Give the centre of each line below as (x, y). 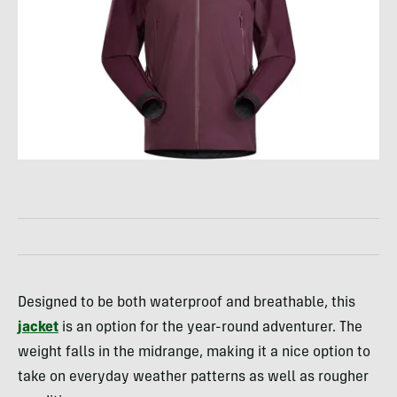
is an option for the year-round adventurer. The (210, 327)
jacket (38, 327)
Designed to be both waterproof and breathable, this (187, 303)
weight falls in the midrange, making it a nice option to (194, 352)
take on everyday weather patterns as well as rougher (193, 377)
